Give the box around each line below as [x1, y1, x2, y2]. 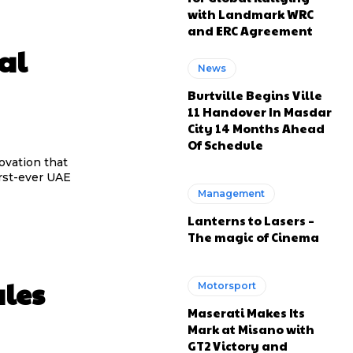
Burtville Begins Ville [188, 86, 323, 103]
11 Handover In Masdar [188, 102, 333, 120]
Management [198, 187, 266, 199]
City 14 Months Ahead [188, 119, 325, 136]
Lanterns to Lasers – [188, 211, 315, 229]
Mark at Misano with [188, 320, 315, 337]
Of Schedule [188, 136, 264, 153]
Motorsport [198, 279, 257, 292]
